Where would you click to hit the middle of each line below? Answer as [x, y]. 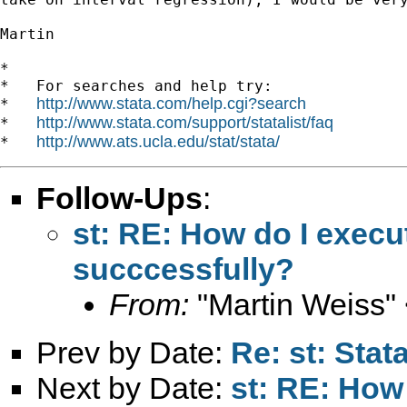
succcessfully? [184, 268]
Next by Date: [134, 387]
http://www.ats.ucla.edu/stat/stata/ [158, 141]
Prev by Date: [134, 352]
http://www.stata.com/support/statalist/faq [185, 122]
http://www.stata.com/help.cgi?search [171, 103]
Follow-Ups [119, 198]
